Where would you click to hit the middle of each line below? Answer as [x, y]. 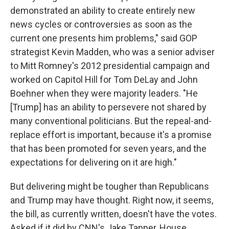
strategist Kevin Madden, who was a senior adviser [112, 52]
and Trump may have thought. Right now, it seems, [112, 200]
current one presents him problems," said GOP [104, 38]
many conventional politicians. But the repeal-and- [111, 121]
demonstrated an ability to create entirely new [103, 11]
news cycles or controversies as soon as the [101, 25]
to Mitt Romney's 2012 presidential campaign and [110, 66]
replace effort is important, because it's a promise [111, 135]
